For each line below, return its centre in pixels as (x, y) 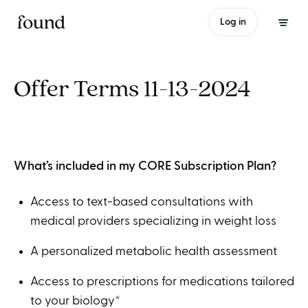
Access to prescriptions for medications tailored (162, 282)
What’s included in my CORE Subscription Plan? (145, 166)
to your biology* (75, 301)
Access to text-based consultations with (142, 202)
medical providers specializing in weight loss (153, 221)
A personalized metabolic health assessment (154, 251)
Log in (233, 22)
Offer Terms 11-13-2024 (132, 89)
